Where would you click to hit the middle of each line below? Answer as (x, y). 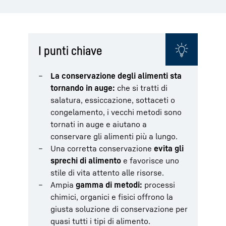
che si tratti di (141, 88)
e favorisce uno (150, 160)
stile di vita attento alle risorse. (107, 172)
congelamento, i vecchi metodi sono (116, 112)
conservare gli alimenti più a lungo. (114, 136)
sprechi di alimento (86, 160)
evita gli (169, 148)
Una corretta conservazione (102, 148)
